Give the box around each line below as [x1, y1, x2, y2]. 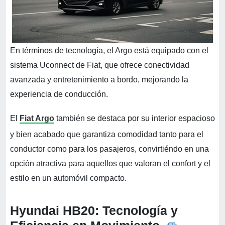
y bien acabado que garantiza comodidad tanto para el [10, 130, 203, 139]
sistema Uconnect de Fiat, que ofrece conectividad [10, 60, 189, 69]
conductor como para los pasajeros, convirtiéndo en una [10, 144, 209, 153]
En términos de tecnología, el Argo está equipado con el [10, 46, 208, 55]
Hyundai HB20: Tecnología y [10, 203, 178, 217]
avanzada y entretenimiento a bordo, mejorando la [10, 75, 188, 84]
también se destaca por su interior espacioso [54, 114, 215, 123]
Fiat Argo [20, 114, 54, 123]
